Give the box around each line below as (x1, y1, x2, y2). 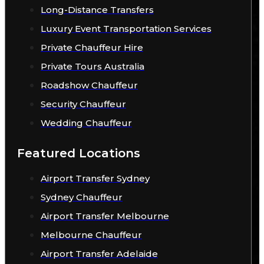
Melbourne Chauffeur (41, 229, 142, 240)
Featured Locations (17, 146, 140, 160)
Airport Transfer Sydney (41, 173, 150, 184)
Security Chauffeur (41, 98, 126, 110)
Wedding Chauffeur (41, 117, 132, 128)
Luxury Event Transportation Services (41, 23, 212, 34)
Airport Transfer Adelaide (41, 248, 158, 259)
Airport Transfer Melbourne (41, 210, 169, 222)
